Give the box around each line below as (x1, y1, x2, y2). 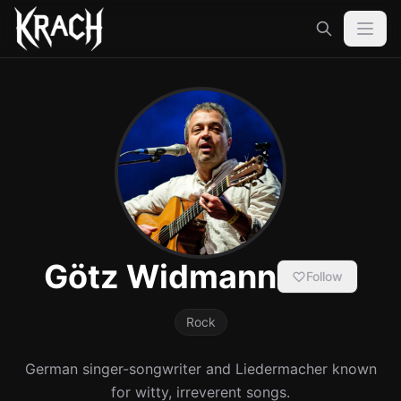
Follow (305, 269, 343, 284)
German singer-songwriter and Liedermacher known (24, 360, 377, 378)
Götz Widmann (43, 257, 277, 296)
